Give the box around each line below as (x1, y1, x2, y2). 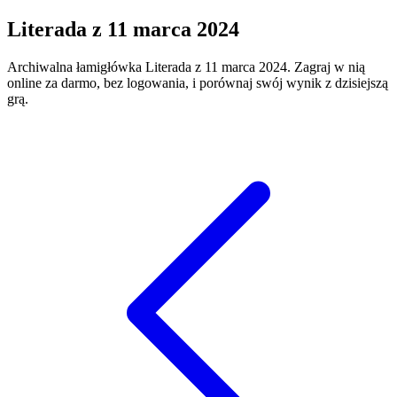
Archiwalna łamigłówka (7, 58, 145, 74)
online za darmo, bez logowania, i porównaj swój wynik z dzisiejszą (7, 74, 388, 90)
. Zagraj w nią (287, 58, 365, 74)
